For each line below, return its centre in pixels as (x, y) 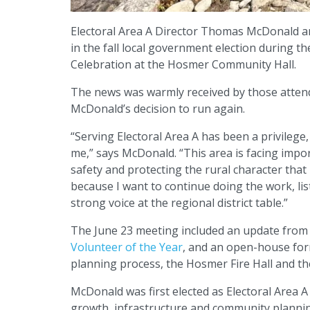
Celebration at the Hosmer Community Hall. (183, 65)
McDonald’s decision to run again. (158, 109)
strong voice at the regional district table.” (179, 203)
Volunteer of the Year (127, 247)
